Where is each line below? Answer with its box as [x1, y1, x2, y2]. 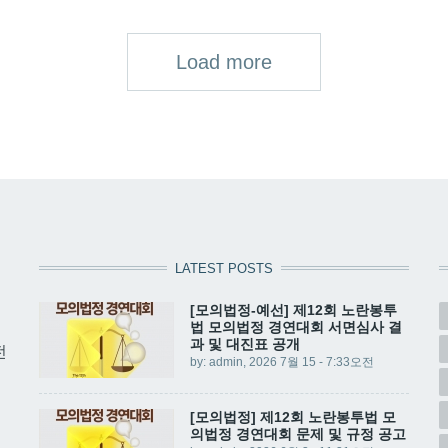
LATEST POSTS [174, 260, 273, 276]
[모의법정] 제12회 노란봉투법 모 [189, 408, 396, 425]
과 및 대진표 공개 [189, 335, 300, 352]
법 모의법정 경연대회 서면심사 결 [189, 318, 402, 335]
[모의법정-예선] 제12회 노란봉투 [189, 301, 397, 318]
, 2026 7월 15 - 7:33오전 [242, 354, 374, 369]
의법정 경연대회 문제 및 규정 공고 [189, 425, 406, 442]
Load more [176, 50, 272, 73]
